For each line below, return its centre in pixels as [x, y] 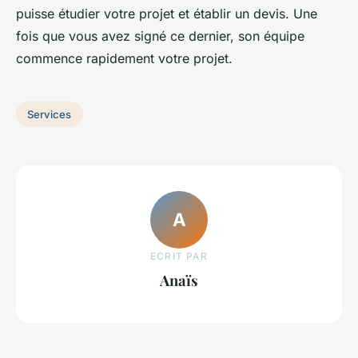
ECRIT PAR [179, 256]
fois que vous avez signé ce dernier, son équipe [160, 36]
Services [50, 115]
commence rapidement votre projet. [124, 59]
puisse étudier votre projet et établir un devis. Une [167, 14]
